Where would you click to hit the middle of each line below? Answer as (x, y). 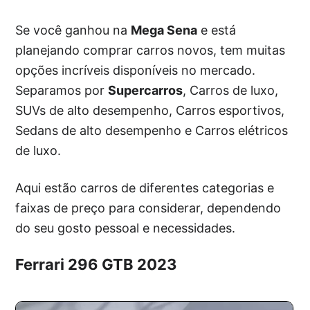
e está (217, 30)
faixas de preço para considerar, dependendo (148, 208)
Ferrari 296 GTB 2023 (97, 264)
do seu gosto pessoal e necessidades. (126, 228)
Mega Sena (164, 30)
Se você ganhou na (73, 30)
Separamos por (62, 90)
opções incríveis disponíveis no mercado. (136, 70)
